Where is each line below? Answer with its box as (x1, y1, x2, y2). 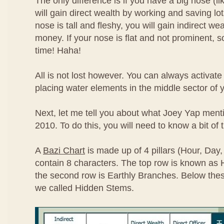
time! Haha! (35, 45, 81, 55)
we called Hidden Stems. (35, 183, 134, 193)
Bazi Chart (43, 145, 85, 155)
